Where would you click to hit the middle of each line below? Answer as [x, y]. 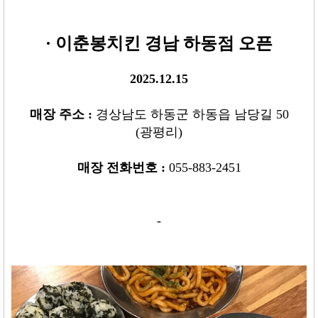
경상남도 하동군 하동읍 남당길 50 [192, 115]
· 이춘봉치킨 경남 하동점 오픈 [159, 44]
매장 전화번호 [119, 168]
